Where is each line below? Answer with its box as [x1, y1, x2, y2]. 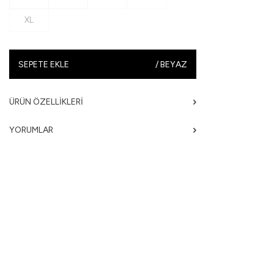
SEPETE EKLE [18, 59, 69, 70]
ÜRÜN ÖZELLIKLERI [9, 97, 83, 108]
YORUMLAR [9, 125, 53, 136]
